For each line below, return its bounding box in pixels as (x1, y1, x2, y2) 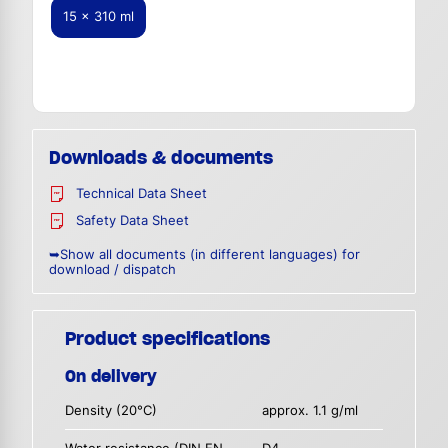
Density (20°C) (65, 403, 157, 419)
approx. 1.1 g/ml (262, 403, 359, 419)
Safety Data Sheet (76, 213, 189, 229)
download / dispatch (49, 262, 176, 278)
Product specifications (65, 327, 270, 351)
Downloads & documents (49, 146, 273, 170)
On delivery (65, 366, 157, 387)
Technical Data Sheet (76, 186, 207, 202)
